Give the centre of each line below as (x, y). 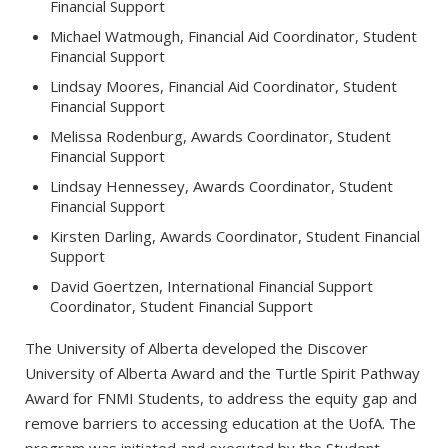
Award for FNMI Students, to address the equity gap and (221, 397)
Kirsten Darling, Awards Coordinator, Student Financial (235, 235)
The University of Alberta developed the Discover (196, 347)
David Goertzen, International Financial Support (211, 285)
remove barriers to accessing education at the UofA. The (220, 422)
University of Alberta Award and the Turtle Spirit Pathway (222, 372)
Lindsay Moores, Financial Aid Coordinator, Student (223, 85)
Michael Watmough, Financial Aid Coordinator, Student (233, 35)
